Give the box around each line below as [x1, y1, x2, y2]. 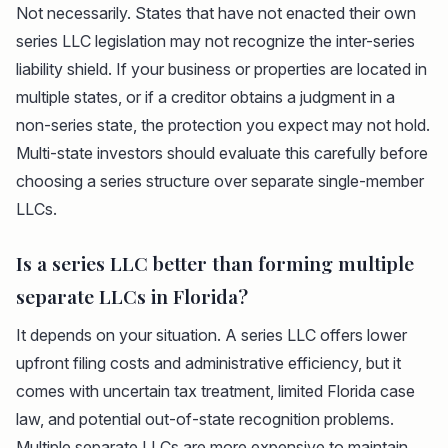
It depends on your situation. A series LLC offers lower [16, 325, 407, 346]
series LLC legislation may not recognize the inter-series [16, 31, 415, 52]
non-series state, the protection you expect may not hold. [16, 115, 430, 136]
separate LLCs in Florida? [16, 283, 248, 310]
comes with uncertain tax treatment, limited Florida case [16, 381, 415, 402]
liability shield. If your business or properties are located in [16, 59, 427, 80]
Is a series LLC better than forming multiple [16, 250, 414, 277]
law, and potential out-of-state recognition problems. [16, 409, 394, 430]
